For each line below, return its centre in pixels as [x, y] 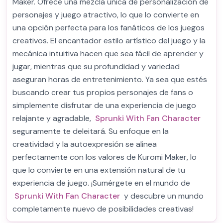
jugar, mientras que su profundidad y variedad [96, 66]
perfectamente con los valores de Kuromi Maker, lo [105, 157]
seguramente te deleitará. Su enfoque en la [91, 131]
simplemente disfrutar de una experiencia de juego [104, 105]
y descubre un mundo [163, 196]
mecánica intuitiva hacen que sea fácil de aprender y [108, 54]
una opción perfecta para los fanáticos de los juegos [109, 28]
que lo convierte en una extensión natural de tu [99, 170]
